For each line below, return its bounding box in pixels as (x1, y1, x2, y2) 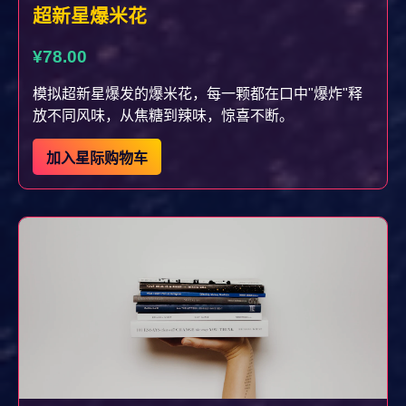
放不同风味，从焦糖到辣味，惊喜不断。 (33, 107, 294, 123)
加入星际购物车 (46, 150, 148, 166)
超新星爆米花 (33, 5, 147, 26)
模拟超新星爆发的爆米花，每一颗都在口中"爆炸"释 (33, 85, 362, 101)
